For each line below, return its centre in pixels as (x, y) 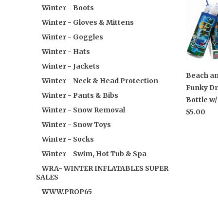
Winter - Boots (68, 8)
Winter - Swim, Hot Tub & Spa (94, 154)
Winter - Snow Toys (76, 125)
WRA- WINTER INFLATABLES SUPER (105, 168)
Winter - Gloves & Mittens (88, 22)
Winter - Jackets (71, 66)
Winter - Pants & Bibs (80, 95)
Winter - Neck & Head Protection (100, 81)
